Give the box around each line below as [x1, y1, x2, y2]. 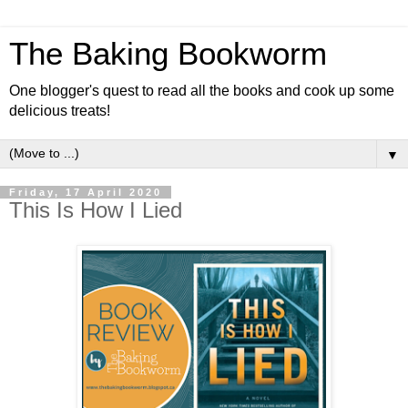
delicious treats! [9, 103, 110, 118]
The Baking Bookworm [9, 36, 327, 71]
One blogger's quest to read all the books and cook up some [9, 83, 394, 98]
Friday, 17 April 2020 [9, 187, 162, 198]
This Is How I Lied [9, 198, 182, 222]
